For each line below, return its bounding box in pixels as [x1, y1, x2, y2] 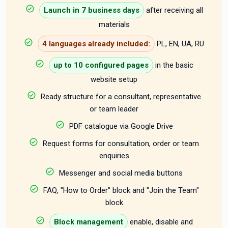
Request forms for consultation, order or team [43, 139, 199, 149]
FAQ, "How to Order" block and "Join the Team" [43, 186, 199, 195]
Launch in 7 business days [43, 6, 139, 15]
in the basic [155, 61, 193, 70]
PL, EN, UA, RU [157, 39, 204, 49]
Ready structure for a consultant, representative [41, 92, 201, 102]
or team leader [90, 104, 138, 114]
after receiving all [146, 6, 203, 15]
